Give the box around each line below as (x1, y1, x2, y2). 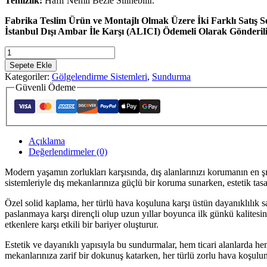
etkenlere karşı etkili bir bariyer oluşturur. (5, 219, 159, 230)
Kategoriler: (5, 71, 52, 82)
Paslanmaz (4, 88, 44, 99)
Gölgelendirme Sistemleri (52, 71, 147, 82)
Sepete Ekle (10, 60, 52, 70)
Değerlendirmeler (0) (29, 147, 107, 157)
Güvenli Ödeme (15, 82, 76, 92)
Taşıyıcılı (4, 99, 38, 110)
